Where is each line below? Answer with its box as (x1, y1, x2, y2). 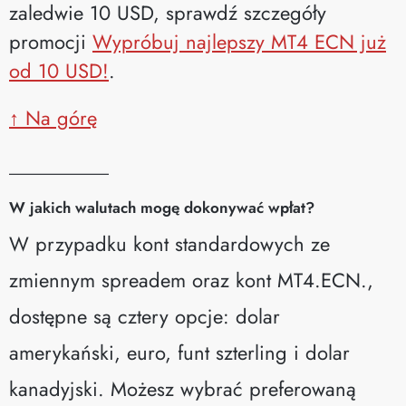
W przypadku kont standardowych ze (9, 228, 330, 258)
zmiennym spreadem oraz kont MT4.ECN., (9, 265, 373, 295)
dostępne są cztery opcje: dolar (9, 301, 280, 331)
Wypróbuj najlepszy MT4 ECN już (92, 26, 386, 56)
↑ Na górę (9, 102, 97, 132)
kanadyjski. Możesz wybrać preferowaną (9, 373, 356, 403)
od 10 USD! (9, 55, 109, 85)
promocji (9, 26, 92, 56)
